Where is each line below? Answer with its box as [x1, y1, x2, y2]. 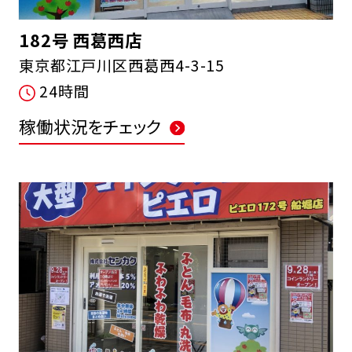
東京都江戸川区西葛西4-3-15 [18, 53, 225, 76]
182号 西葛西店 [18, 27, 142, 52]
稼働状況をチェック [18, 114, 162, 139]
